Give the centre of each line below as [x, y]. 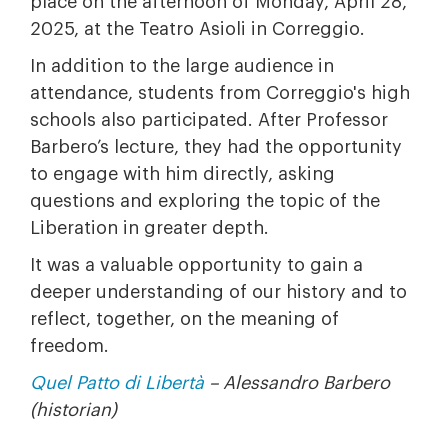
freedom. [69, 346]
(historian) [73, 410]
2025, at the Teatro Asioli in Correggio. [197, 29]
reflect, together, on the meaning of [184, 319]
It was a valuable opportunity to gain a [196, 265]
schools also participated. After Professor [209, 120]
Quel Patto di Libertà [117, 383]
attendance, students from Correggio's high [220, 93]
